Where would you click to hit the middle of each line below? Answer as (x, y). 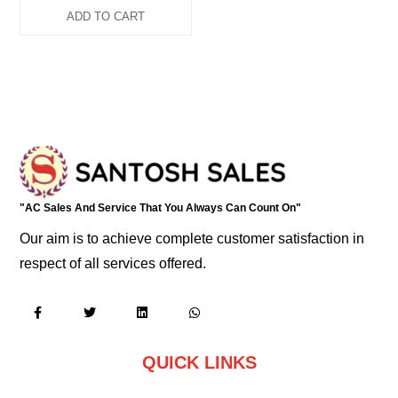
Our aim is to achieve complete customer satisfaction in (192, 238)
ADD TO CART (106, 16)
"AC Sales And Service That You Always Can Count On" (161, 207)
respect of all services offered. (113, 263)
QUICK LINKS (199, 362)
